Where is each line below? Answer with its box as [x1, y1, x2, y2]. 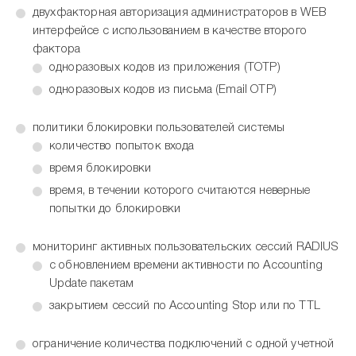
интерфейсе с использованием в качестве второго [33, 25, 307, 37]
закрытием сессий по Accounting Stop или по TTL [49, 300, 320, 311]
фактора [33, 44, 81, 55]
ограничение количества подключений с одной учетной [33, 339, 335, 350]
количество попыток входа [49, 141, 195, 152]
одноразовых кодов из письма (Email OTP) [49, 84, 277, 95]
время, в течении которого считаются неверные [49, 185, 311, 196]
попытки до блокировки [49, 203, 181, 215]
